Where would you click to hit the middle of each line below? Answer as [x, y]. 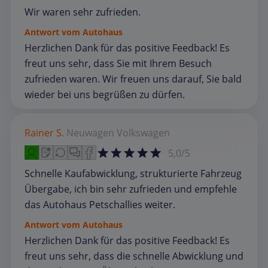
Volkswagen [143, 133]
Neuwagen [90, 133]
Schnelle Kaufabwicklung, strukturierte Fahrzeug [133, 174]
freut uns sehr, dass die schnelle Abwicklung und [134, 256]
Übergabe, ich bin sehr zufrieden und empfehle [131, 189]
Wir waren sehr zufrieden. [83, 12]
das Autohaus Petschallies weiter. [100, 205]
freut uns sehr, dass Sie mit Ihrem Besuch [118, 64]
